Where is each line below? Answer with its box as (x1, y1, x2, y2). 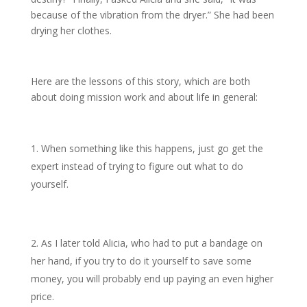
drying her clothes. (30, 24, 112, 37)
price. (30, 290, 54, 303)
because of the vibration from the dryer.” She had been (30, 8, 274, 21)
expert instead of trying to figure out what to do (30, 160, 243, 173)
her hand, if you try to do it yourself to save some (30, 254, 251, 267)
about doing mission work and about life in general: (30, 90, 258, 103)
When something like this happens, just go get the (40, 142, 263, 155)
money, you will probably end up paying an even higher (30, 272, 273, 285)
